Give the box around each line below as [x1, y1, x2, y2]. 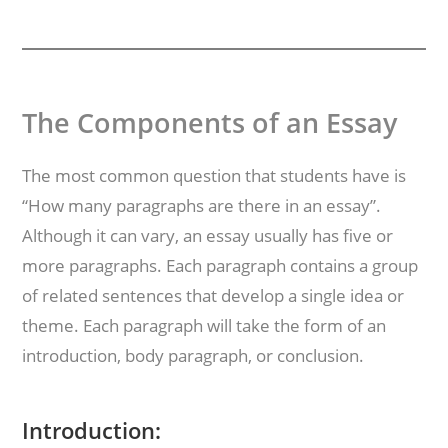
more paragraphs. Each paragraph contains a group [22, 254, 419, 277]
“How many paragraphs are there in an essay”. [22, 194, 382, 217]
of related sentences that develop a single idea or [22, 284, 405, 307]
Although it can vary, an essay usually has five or [22, 224, 394, 247]
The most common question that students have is [22, 164, 407, 187]
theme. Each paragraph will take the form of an [22, 314, 387, 337]
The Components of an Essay [22, 104, 398, 141]
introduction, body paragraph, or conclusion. [22, 344, 365, 367]
